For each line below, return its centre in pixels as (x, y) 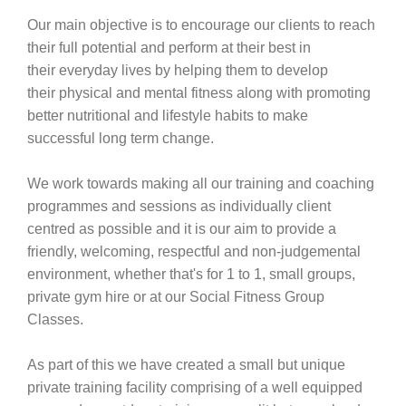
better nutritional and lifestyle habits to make (168, 116)
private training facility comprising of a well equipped (195, 387)
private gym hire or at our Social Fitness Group (176, 297)
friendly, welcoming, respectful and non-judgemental (194, 251)
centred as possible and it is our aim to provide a (182, 229)
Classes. (57, 319)
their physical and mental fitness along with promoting (199, 93)
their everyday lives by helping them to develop (178, 70)
